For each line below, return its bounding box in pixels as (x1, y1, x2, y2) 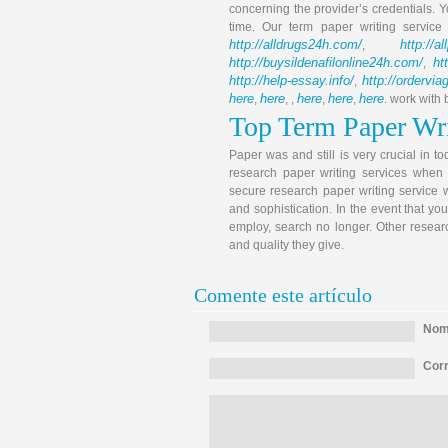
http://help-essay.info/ (229, 73, 354, 88)
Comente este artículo (194, 284, 372, 306)
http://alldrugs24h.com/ (229, 37, 362, 52)
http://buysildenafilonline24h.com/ (229, 55, 423, 70)
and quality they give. (229, 238, 344, 252)
